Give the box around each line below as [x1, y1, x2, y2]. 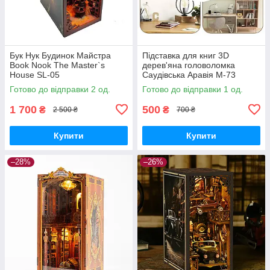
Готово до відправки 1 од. [142, 84, 243, 94]
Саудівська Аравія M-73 [142, 69, 236, 80]
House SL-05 [10, 69, 60, 80]
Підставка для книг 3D [142, 50, 229, 60]
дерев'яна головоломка [142, 60, 235, 70]
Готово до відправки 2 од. [10, 84, 110, 94]
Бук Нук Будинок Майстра [10, 50, 111, 60]
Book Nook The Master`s [10, 60, 105, 70]
